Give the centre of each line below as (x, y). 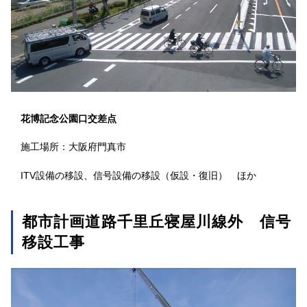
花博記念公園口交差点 (69, 119)
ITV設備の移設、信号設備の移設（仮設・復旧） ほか (138, 175)
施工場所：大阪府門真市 (73, 147)
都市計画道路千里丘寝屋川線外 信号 (157, 222)
